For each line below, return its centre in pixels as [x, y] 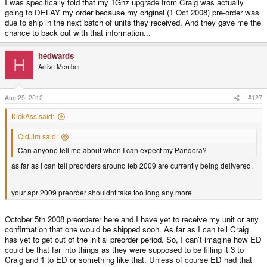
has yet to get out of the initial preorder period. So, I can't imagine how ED [133, 239]
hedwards [56, 56]
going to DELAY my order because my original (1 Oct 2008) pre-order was [132, 13]
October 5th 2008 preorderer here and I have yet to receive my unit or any [132, 219]
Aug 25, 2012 [24, 98]
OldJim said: [38, 136]
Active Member [59, 67]
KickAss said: [33, 116]
